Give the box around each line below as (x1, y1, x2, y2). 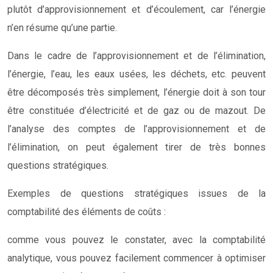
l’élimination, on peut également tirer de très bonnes (7, 141, 266, 153)
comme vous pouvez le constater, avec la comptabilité (7, 233, 266, 246)
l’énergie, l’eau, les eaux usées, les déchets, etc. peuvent (7, 68, 266, 80)
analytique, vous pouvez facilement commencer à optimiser (7, 252, 266, 264)
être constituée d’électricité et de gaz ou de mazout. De (7, 104, 266, 116)
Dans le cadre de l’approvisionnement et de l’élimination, (7, 49, 266, 62)
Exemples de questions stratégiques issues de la (7, 187, 266, 199)
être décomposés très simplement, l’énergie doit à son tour (7, 86, 266, 98)
